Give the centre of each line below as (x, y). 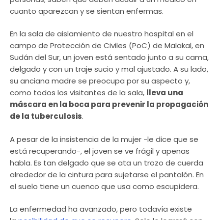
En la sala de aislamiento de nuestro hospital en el (102, 34)
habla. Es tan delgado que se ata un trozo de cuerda (107, 163)
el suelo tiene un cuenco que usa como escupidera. (104, 186)
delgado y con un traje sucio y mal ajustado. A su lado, (109, 69)
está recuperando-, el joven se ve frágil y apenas (100, 151)
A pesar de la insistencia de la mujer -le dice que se (104, 139)
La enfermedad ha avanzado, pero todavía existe (101, 209)
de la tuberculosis (46, 116)
